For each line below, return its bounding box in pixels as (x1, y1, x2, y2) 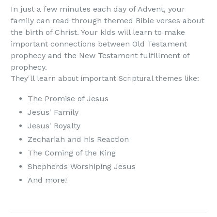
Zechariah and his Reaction (28, 134, 129, 144)
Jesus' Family (28, 107, 78, 117)
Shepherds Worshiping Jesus (28, 161, 136, 171)
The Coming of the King (28, 148, 116, 157)
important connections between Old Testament (11, 39, 187, 48)
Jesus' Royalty (28, 121, 80, 130)
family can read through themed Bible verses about (11, 15, 204, 25)
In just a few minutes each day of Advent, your (11, 4, 185, 14)
